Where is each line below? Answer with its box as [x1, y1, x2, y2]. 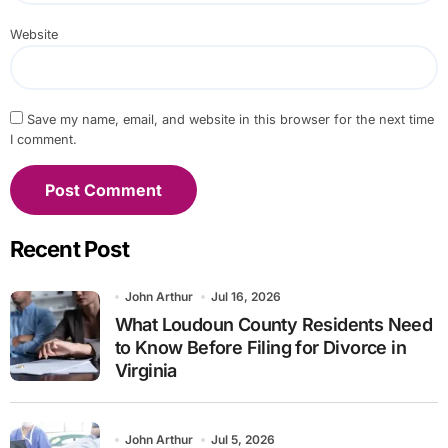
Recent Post [9, 236, 129, 263]
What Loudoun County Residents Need [114, 314, 433, 336]
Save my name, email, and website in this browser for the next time [26, 112, 434, 128]
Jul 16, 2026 [211, 289, 282, 305]
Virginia [114, 360, 177, 382]
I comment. [9, 132, 77, 148]
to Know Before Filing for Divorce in [114, 337, 406, 359]
